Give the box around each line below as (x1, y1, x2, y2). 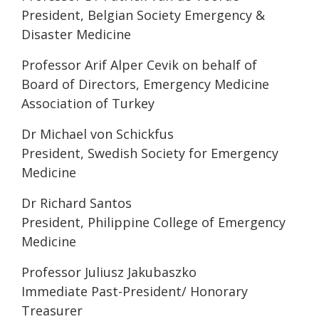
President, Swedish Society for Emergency (21, 144, 278, 162)
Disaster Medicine (21, 25, 131, 43)
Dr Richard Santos (21, 194, 132, 211)
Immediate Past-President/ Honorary (21, 282, 248, 300)
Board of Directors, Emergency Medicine (21, 75, 269, 93)
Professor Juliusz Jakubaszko (21, 263, 197, 281)
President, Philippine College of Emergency (21, 213, 286, 231)
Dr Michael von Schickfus (21, 125, 174, 142)
